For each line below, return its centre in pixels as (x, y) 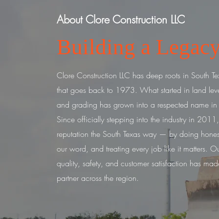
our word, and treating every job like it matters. (132, 149)
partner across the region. (98, 178)
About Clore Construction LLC (121, 20)
